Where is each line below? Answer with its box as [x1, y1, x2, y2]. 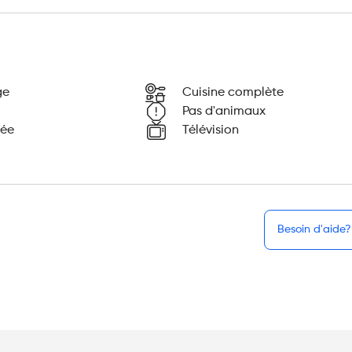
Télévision [181, 123, 239, 137]
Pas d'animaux [181, 104, 266, 118]
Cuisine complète [181, 86, 284, 99]
